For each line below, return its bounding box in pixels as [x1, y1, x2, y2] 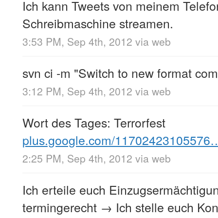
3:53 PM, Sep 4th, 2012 [22, 34, 132, 49]
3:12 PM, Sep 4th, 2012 [22, 84, 132, 99]
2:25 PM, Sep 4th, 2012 [22, 151, 132, 166]
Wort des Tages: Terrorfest [22, 113, 165, 131]
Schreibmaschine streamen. [22, 14, 173, 32]
